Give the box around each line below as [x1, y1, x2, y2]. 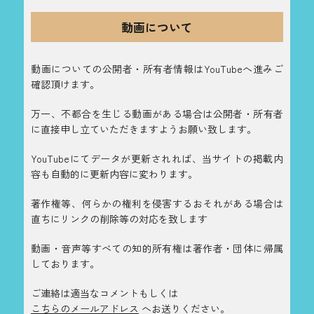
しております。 [31, 257, 100, 271]
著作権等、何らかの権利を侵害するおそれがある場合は [31, 196, 283, 211]
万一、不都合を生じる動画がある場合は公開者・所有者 [31, 107, 283, 121]
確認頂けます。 [31, 77, 100, 92]
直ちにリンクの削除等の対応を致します [31, 212, 207, 226]
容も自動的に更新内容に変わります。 [31, 167, 198, 182]
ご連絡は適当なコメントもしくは [31, 286, 178, 301]
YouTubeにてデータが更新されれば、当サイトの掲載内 [31, 151, 283, 166]
